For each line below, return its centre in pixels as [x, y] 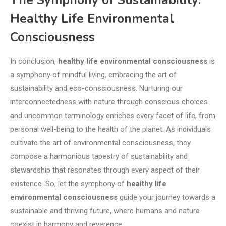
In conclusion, [34, 61]
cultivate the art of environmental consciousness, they [100, 143]
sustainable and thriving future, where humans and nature [105, 211]
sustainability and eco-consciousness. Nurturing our [96, 89]
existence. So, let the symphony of [68, 184]
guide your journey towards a [166, 197]
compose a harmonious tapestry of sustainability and [99, 157]
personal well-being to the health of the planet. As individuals [110, 129]
